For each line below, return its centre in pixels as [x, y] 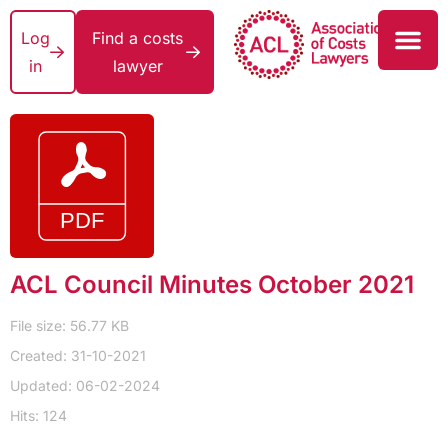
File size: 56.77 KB [69, 325]
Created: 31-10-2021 [78, 355]
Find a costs [138, 38]
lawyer [137, 66]
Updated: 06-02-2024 [85, 385]
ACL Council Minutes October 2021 [212, 284]
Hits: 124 [38, 415]
